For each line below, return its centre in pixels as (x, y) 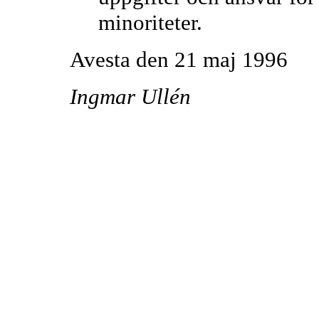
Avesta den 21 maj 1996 (179, 59)
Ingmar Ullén (130, 96)
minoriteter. (150, 22)
